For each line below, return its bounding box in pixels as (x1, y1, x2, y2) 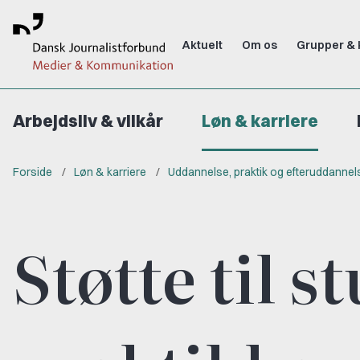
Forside (13, 165, 52, 180)
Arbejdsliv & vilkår (13, 111, 163, 132)
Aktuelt (182, 37, 223, 52)
